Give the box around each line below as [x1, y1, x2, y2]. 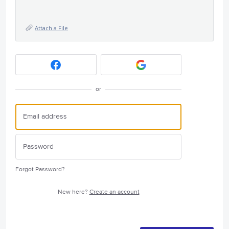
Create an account [89, 188, 140, 196]
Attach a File [35, 24, 68, 32]
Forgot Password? [15, 166, 65, 173]
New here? [57, 188, 89, 196]
